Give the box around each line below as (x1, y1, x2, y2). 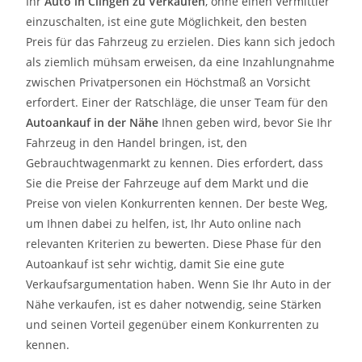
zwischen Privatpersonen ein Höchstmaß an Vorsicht (26, 74, 311, 90)
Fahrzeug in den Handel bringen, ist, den (26, 134, 248, 150)
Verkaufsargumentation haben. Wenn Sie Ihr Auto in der (26, 276, 332, 292)
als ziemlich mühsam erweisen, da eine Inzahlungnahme (26, 53, 335, 69)
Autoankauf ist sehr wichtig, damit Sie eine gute (26, 255, 285, 271)
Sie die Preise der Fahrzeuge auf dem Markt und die (26, 175, 309, 191)
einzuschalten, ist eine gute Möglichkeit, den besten (26, 13, 308, 29)
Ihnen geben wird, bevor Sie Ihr (158, 114, 333, 130)
